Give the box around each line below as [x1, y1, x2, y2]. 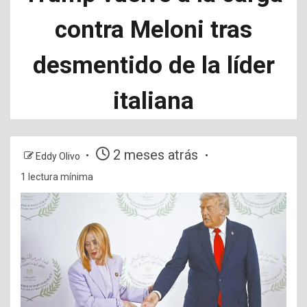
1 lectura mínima [21, 171, 93, 182]
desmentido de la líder [32, 51, 275, 79]
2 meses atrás [110, 147, 201, 163]
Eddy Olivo [36, 151, 82, 162]
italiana [113, 87, 194, 115]
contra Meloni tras [55, 16, 252, 44]
